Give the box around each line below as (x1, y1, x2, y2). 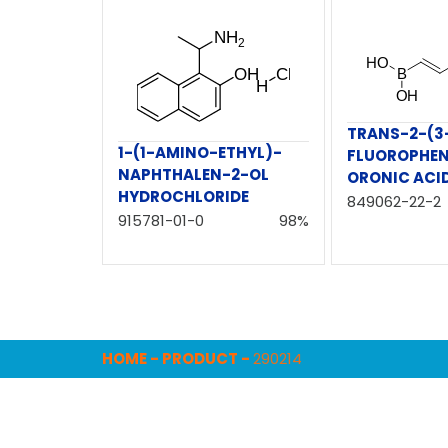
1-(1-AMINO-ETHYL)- (118, 141, 282, 163)
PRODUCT (162, 347, 238, 369)
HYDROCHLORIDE (118, 185, 249, 207)
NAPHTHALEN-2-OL (118, 163, 269, 185)
